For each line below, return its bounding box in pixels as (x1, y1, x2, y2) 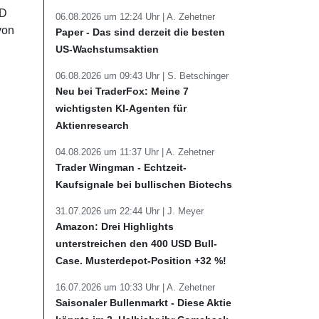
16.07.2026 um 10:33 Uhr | (56, 282, 167, 293)
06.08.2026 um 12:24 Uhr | (56, 11, 167, 22)
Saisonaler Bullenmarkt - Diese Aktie (56, 297, 231, 308)
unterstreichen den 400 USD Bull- (56, 238, 217, 249)
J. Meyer (167, 206, 204, 216)
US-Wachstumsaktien (56, 43, 159, 55)
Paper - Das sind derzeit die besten (56, 26, 225, 38)
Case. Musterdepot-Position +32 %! (56, 255, 226, 266)
